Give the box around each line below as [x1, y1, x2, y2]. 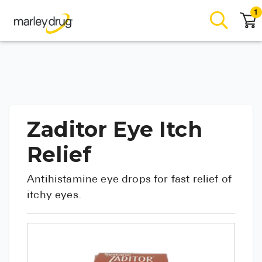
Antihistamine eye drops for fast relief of [27, 174, 232, 185]
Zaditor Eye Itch [27, 116, 202, 142]
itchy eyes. [27, 190, 81, 201]
